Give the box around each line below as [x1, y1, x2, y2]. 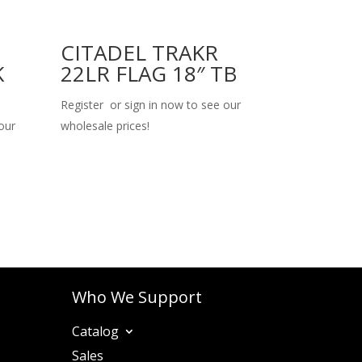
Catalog [72, 322, 120, 341]
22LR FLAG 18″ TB [61, 58, 238, 88]
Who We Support [72, 286, 203, 309]
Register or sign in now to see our [61, 96, 242, 112]
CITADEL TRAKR [61, 37, 219, 67]
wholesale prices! [61, 117, 150, 133]
